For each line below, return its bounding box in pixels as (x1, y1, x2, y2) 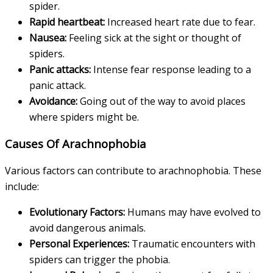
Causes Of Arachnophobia (5, 136, 146, 152)
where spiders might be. (29, 110, 139, 124)
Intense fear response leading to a (91, 63, 251, 77)
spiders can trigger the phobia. (29, 253, 170, 267)
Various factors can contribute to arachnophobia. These (5, 164, 261, 178)
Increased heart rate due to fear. (105, 15, 255, 29)
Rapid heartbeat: (29, 15, 105, 29)
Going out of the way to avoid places (77, 94, 246, 108)
